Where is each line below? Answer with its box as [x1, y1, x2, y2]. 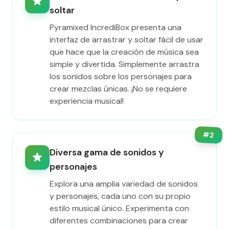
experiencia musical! [50, 96, 124, 106]
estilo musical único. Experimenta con [50, 203, 189, 214]
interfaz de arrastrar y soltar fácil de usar [50, 34, 203, 45]
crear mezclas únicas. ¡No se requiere [50, 83, 187, 94]
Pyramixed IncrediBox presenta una [50, 22, 181, 33]
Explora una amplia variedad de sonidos [50, 178, 198, 189]
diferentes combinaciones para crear [50, 215, 188, 226]
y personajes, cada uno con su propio [50, 191, 191, 201]
